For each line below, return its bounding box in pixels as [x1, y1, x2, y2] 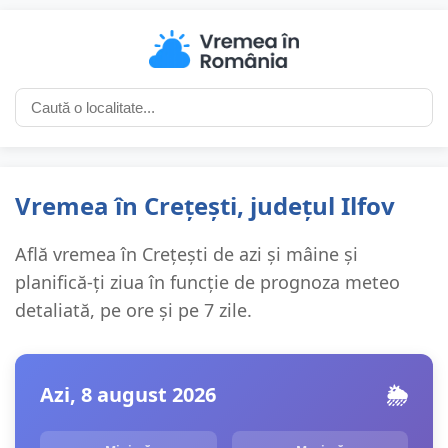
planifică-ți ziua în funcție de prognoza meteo [15, 270, 400, 295]
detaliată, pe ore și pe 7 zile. [15, 298, 252, 323]
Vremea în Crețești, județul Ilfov [15, 189, 395, 223]
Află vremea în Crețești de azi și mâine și [15, 242, 358, 267]
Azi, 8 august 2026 [40, 381, 216, 409]
